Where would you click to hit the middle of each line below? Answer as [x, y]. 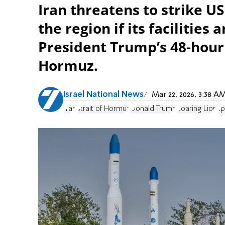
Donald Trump [153, 109]
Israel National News [103, 95]
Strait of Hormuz [103, 109]
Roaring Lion [197, 109]
